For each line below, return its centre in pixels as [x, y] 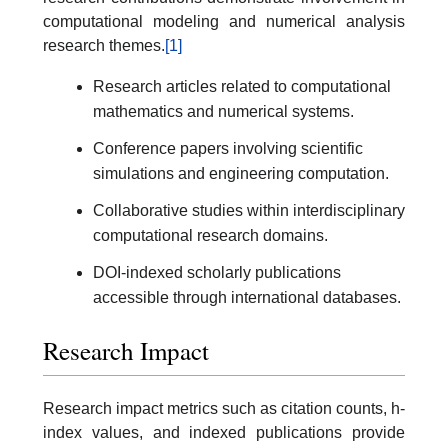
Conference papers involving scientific [228, 148]
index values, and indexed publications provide [224, 432]
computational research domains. [210, 235]
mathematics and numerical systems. [223, 111]
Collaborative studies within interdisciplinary [249, 210]
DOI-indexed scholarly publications [217, 272]
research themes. [104, 45]
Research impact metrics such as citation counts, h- [224, 408]
